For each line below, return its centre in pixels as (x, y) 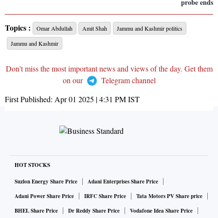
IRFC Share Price (105, 196)
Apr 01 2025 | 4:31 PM (90, 99)
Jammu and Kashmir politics (150, 28)
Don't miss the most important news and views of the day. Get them (109, 69)
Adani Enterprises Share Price (123, 182)
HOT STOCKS (32, 165)
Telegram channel (127, 80)
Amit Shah (95, 28)
